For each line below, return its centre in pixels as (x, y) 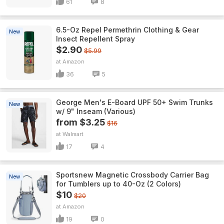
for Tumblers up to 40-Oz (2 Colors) (118, 184)
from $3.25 (80, 122)
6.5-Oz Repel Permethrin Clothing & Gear (127, 30)
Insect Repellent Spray (95, 39)
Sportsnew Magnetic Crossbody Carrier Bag (132, 175)
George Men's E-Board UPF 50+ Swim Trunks (134, 102)
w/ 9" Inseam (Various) (96, 111)
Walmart (73, 134)
